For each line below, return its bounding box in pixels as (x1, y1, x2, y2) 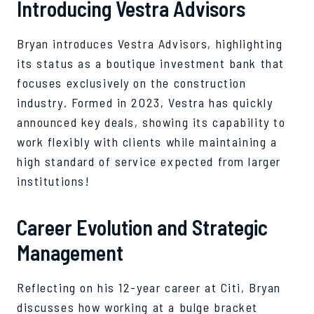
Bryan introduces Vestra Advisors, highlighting (17, 35, 283, 51)
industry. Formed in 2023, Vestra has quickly (17, 94, 273, 110)
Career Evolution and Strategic (17, 214, 268, 240)
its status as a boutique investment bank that (17, 55, 285, 71)
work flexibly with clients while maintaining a (17, 133, 278, 149)
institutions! (17, 172, 90, 189)
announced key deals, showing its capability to (17, 114, 286, 130)
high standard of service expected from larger (17, 153, 281, 169)
